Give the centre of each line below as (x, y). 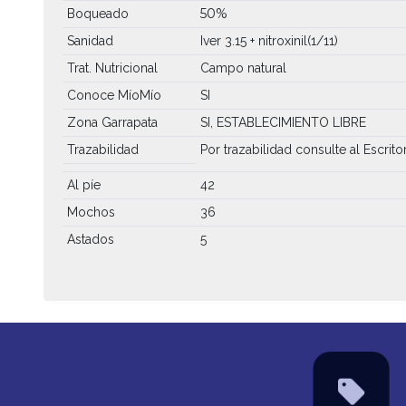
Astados (90, 239)
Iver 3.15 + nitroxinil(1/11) (269, 40)
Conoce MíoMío (114, 95)
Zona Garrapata (112, 122)
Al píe (83, 184)
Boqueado (97, 13)
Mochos (91, 212)
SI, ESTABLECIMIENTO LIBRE (283, 122)
